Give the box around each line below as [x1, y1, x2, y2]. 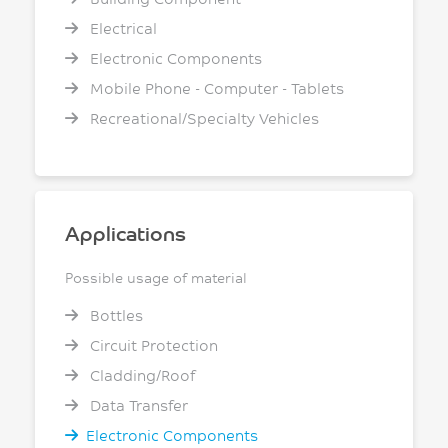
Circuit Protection [86, 335, 218, 355]
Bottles [86, 305, 143, 325]
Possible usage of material [65, 268, 247, 287]
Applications [65, 219, 186, 246]
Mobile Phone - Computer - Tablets [86, 78, 344, 98]
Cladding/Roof [86, 365, 195, 385]
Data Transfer [86, 395, 188, 415]
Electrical [86, 18, 157, 38]
